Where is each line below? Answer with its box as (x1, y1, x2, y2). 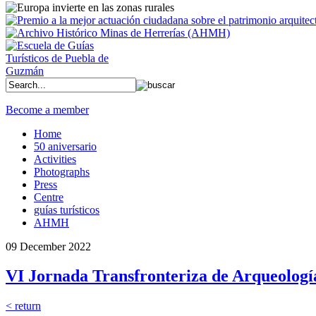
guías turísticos (34, 203, 99, 216)
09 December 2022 (6, 240, 91, 253)
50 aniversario (34, 140, 97, 152)
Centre (34, 190, 63, 203)
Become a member (6, 103, 89, 116)
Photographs (34, 165, 90, 178)
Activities (34, 152, 76, 165)
